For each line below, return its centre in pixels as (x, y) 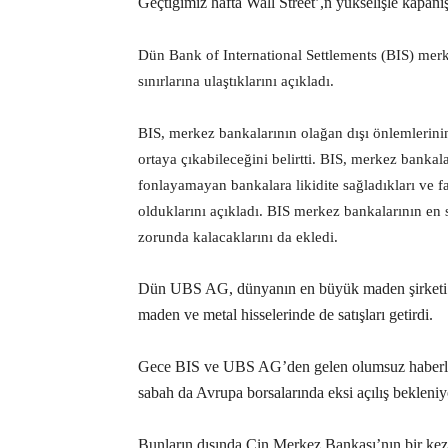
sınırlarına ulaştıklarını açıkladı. (236, 81)
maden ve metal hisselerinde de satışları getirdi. (285, 314)
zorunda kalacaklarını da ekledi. (240, 237)
